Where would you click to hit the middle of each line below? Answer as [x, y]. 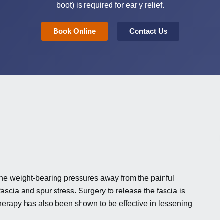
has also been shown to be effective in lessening [107, 204]
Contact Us [148, 31]
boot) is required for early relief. [110, 5]
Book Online [74, 31]
